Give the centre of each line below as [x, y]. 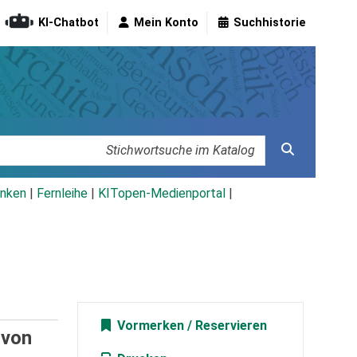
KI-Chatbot [69, 23]
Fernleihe [62, 194]
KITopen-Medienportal [162, 194]
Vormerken [149, 326]
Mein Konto [166, 23]
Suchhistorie [270, 23]
